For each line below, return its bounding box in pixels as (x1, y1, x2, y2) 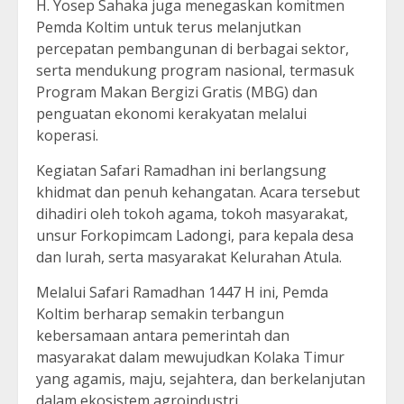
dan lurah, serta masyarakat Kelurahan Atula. (36, 247, 342, 268)
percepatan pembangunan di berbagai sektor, (36, 39, 349, 60)
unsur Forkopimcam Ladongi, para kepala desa (36, 225, 353, 246)
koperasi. (36, 125, 98, 146)
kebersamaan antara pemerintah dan (36, 326, 289, 346)
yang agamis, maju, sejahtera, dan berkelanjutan (36, 369, 365, 390)
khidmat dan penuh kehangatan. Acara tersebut (36, 182, 360, 203)
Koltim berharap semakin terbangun (36, 304, 284, 325)
